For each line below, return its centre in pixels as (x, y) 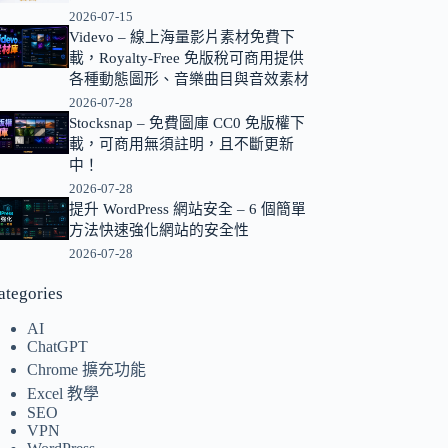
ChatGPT (58, 346)
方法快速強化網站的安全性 (158, 230)
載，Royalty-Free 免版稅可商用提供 (186, 58)
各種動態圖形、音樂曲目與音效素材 (188, 79)
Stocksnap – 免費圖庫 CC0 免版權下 (186, 123)
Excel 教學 (63, 393)
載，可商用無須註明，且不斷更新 (181, 144)
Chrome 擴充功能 (87, 369)
